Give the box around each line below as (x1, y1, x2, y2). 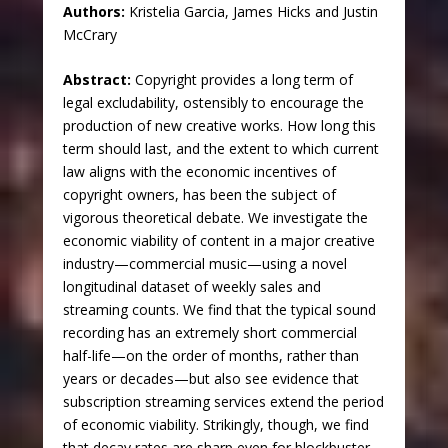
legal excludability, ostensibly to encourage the (62, 93, 364, 113)
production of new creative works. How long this (62, 116, 376, 136)
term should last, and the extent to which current (62, 139, 379, 159)
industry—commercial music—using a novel (62, 254, 347, 274)
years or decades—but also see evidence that (62, 369, 359, 389)
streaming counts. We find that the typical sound (62, 300, 376, 320)
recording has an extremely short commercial (62, 323, 357, 343)
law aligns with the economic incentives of (62, 162, 336, 182)
